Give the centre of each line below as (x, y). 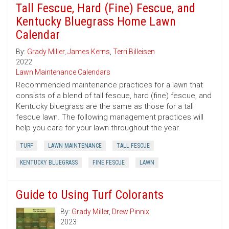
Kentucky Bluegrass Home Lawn (96, 22)
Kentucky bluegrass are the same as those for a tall (105, 107)
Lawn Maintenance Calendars (63, 72)
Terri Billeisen (134, 52)
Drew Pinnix (131, 212)
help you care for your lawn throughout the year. (98, 128)
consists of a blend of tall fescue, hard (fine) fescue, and (114, 96)
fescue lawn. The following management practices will (110, 117)
